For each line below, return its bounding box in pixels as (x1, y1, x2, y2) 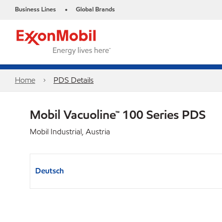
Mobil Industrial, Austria (30, 126, 110, 137)
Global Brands (76, 5, 115, 14)
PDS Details (53, 75, 94, 85)
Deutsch (35, 166, 64, 176)
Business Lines (15, 5, 56, 14)
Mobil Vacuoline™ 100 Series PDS (30, 107, 206, 122)
